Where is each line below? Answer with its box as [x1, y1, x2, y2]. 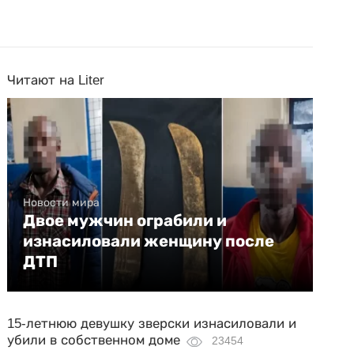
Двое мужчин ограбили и [23, 211, 228, 230]
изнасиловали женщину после [23, 232, 275, 250]
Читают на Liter [7, 73, 105, 88]
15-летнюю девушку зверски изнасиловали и [7, 316, 297, 331]
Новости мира [23, 196, 100, 209]
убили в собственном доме [7, 333, 181, 348]
